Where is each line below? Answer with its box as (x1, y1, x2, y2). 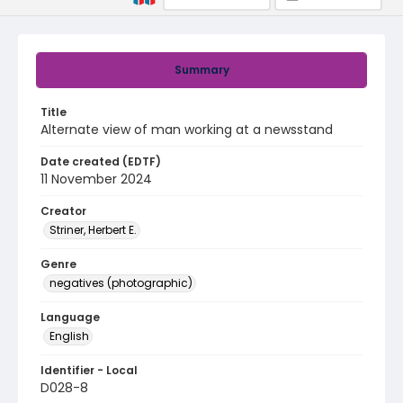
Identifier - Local (40, 363, 138, 378)
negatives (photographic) (49, 275, 193, 291)
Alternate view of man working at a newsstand (40, 121, 333, 139)
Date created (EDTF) (40, 154, 161, 169)
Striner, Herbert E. (49, 222, 137, 237)
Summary (174, 62, 229, 77)
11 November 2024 (40, 170, 152, 188)
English (49, 328, 89, 344)
